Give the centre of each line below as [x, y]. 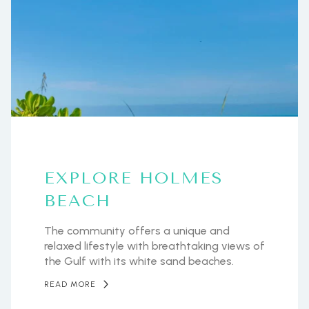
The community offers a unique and [137, 231]
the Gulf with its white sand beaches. [139, 261]
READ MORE [70, 284]
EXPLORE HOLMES [134, 178]
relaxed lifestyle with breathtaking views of [154, 246]
